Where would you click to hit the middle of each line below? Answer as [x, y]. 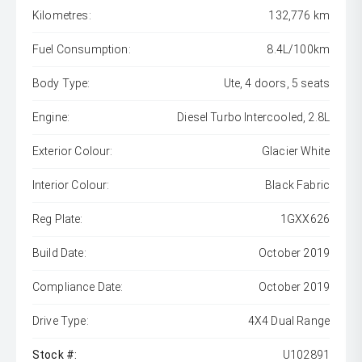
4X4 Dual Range [288, 321]
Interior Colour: [71, 185]
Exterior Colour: [73, 152]
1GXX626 [305, 219]
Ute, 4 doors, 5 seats [276, 84]
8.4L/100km [298, 50]
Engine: [51, 118]
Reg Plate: [58, 219]
